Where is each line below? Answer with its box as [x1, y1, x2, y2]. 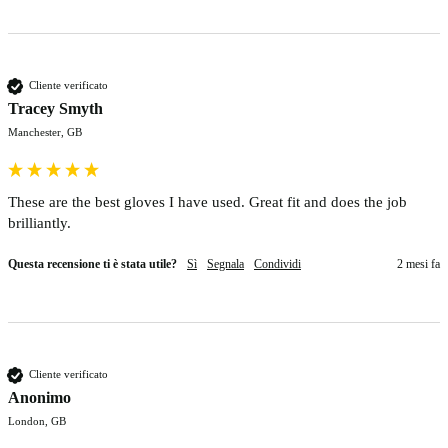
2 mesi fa [397, 256, 440, 271]
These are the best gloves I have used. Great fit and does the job [8, 193, 407, 210]
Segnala [207, 256, 244, 271]
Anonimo [8, 388, 71, 406]
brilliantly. [8, 214, 75, 231]
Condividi [254, 256, 301, 271]
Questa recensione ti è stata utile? [8, 256, 177, 271]
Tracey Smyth [8, 99, 103, 117]
